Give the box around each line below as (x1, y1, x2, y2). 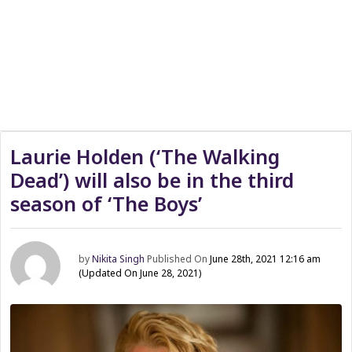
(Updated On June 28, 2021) (79, 266, 202, 280)
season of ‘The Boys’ (10, 190, 202, 217)
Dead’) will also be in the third (10, 167, 294, 193)
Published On (147, 252, 211, 266)
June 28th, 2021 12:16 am (210, 252, 321, 266)
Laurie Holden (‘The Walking (10, 143, 280, 170)
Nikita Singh (92, 252, 145, 266)
